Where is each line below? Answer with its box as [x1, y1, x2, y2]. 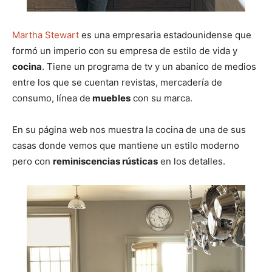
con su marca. [131, 92, 192, 104]
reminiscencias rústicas [53, 155, 158, 168]
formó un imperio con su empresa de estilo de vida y [12, 45, 237, 57]
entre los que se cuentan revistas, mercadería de [12, 76, 222, 89]
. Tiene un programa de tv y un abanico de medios [42, 61, 256, 73]
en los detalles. [158, 155, 225, 168]
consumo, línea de [12, 92, 90, 104]
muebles [90, 92, 131, 104]
